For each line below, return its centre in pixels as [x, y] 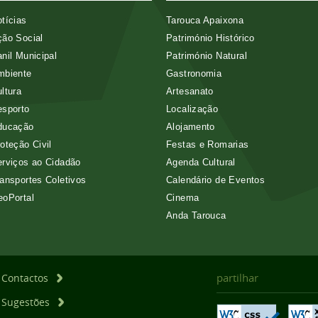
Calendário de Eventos [216, 180]
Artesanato [190, 91]
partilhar [237, 278]
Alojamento [191, 127]
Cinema [183, 198]
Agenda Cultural [201, 162]
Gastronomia [194, 73]
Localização [192, 109]
